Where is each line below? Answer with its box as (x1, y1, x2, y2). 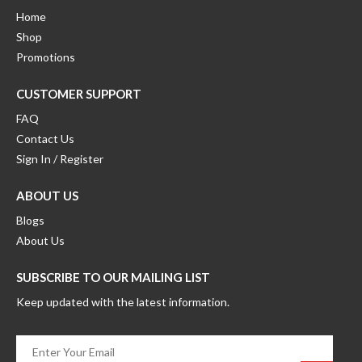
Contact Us (16, 132, 74, 146)
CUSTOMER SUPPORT (16, 86, 141, 102)
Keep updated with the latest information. (16, 295, 229, 309)
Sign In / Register (16, 152, 103, 166)
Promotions (16, 50, 75, 65)
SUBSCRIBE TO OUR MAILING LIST (16, 270, 210, 285)
